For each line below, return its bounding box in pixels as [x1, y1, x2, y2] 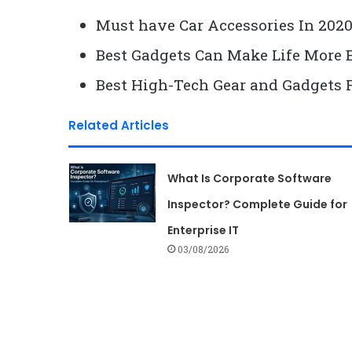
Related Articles [68, 117, 169, 134]
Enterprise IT [167, 222, 239, 238]
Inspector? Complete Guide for [167, 196, 347, 212]
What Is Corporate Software [167, 170, 332, 186]
